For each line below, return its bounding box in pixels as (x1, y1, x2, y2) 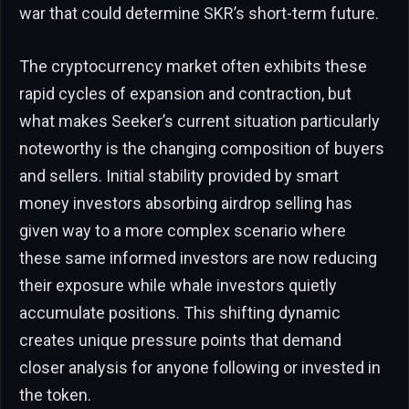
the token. (19, 384, 91, 404)
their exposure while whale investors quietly (19, 275, 337, 295)
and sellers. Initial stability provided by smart (19, 165, 339, 185)
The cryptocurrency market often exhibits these (19, 56, 367, 76)
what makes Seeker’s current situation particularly (19, 110, 380, 131)
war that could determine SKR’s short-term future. (19, 3, 379, 23)
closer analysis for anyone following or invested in (19, 357, 381, 377)
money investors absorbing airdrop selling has (19, 193, 352, 213)
